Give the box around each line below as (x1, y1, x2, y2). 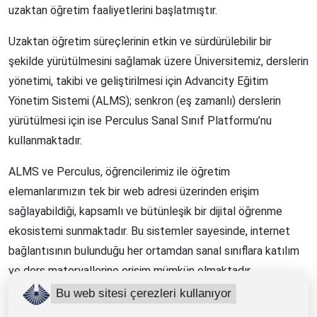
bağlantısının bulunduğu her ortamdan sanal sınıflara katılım (8, 244, 299, 258)
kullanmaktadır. (8, 134, 82, 148)
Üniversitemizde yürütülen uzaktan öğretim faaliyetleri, (8, 295, 278, 309)
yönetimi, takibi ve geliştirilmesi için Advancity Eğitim (8, 74, 268, 88)
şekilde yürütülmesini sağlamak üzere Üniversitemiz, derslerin (8, 54, 309, 69)
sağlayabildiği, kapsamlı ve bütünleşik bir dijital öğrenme (8, 204, 282, 219)
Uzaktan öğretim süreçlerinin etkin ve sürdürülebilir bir (8, 35, 272, 49)
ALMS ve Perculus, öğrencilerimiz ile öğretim (8, 165, 230, 179)
